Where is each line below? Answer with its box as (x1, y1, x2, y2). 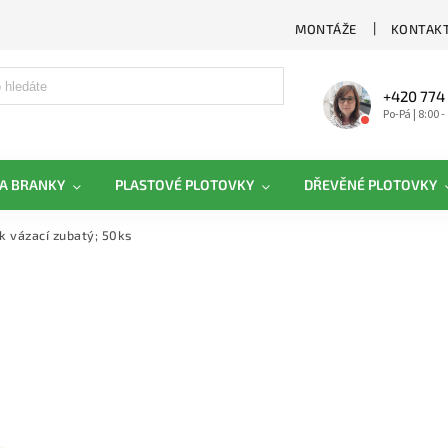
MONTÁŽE (295, 20, 357, 37)
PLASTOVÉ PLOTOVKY (115, 176, 254, 193)
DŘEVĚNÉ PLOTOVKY (304, 176, 437, 193)
